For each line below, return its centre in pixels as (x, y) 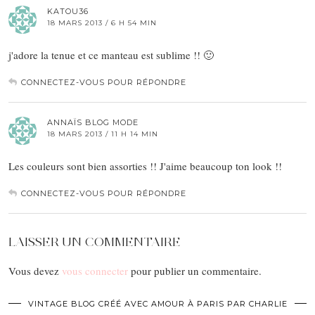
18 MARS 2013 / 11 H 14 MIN (103, 134)
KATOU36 (68, 12)
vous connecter (95, 271)
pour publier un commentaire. (195, 271)
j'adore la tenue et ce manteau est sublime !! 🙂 (111, 55)
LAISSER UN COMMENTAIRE (95, 242)
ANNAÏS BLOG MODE (93, 123)
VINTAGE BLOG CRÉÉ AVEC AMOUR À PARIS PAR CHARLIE (157, 304)
